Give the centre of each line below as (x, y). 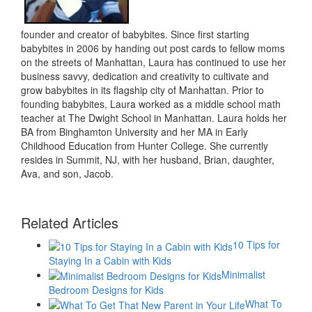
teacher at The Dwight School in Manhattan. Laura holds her (154, 118)
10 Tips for (256, 245)
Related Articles (70, 223)
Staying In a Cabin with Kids (110, 260)
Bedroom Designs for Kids (106, 289)
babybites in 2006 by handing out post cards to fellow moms (153, 48)
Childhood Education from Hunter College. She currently (145, 146)
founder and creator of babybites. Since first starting (135, 34)
